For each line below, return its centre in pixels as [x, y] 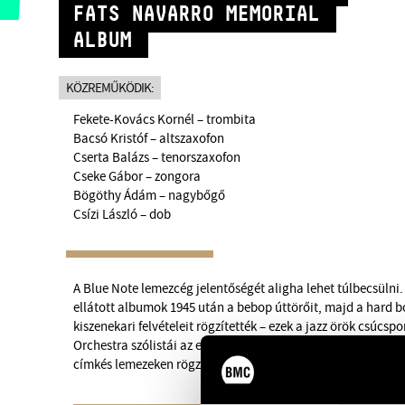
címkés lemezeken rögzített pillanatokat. [187, 365]
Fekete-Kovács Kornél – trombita [165, 120]
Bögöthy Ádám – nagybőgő [150, 196]
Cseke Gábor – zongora [137, 177]
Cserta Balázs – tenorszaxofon [157, 158]
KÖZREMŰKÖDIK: [110, 88]
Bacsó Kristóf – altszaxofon [149, 139]
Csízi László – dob [122, 215]
